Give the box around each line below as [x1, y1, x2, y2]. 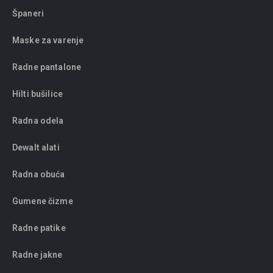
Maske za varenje [12, 35, 86, 46]
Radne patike [12, 223, 66, 233]
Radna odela [12, 116, 64, 126]
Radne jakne [12, 250, 63, 260]
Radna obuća [12, 169, 65, 180]
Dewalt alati [12, 143, 60, 153]
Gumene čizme [12, 196, 73, 207]
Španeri [12, 9, 44, 19]
